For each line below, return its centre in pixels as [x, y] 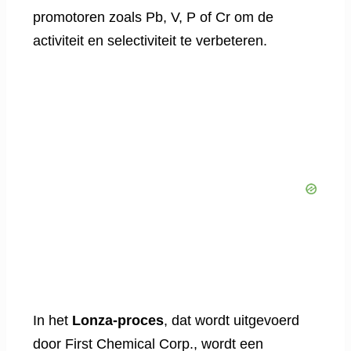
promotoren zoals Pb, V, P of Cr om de [153, 18]
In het [52, 321]
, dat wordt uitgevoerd [232, 321]
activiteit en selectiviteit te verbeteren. [150, 41]
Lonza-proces [118, 321]
